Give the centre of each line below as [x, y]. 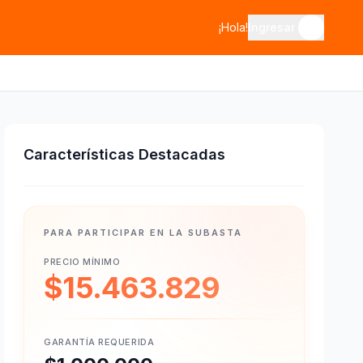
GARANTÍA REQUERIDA [99, 342]
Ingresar [271, 27]
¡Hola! [233, 27]
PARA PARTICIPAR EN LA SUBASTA [143, 233]
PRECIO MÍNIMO [82, 262]
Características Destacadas [125, 154]
